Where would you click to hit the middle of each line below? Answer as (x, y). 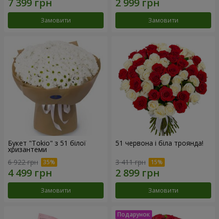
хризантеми (27, 149)
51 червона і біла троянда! (159, 143)
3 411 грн (131, 162)
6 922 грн (23, 162)
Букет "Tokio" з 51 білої (47, 143)
